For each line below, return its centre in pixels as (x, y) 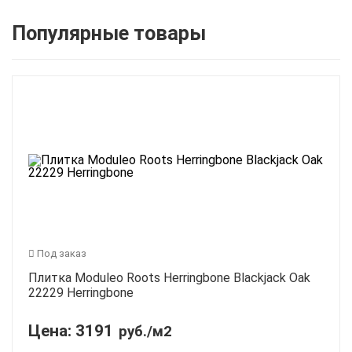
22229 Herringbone (81, 293)
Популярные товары (109, 33)
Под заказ (60, 254)
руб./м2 (145, 332)
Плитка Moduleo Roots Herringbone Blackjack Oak (169, 278)
